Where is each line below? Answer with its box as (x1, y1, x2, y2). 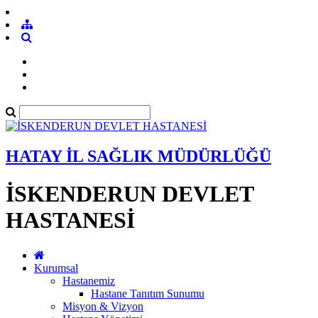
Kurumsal (34, 261, 78, 274)
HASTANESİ (6, 207, 135, 234)
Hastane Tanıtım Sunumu (91, 287, 204, 300)
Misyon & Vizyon (62, 300, 143, 312)
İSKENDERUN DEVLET (6, 181, 253, 207)
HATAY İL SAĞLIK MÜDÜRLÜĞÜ (6, 146, 271, 165)
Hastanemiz (62, 274, 115, 287)
